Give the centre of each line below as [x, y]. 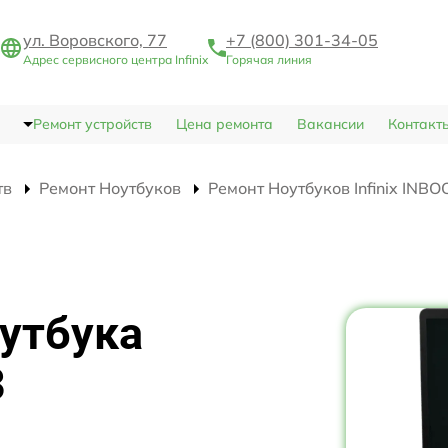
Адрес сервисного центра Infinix [115, 60]
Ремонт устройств [92, 124]
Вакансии [330, 124]
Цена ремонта [224, 124]
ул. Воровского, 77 [95, 40]
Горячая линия [269, 60]
